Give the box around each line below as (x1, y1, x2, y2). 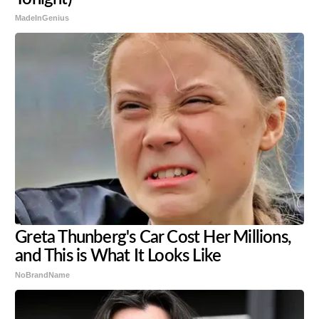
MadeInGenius (15, 14, 70, 23)
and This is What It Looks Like (15, 248, 221, 266)
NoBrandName (15, 271, 70, 280)
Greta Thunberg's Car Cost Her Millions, (15, 229, 291, 247)
